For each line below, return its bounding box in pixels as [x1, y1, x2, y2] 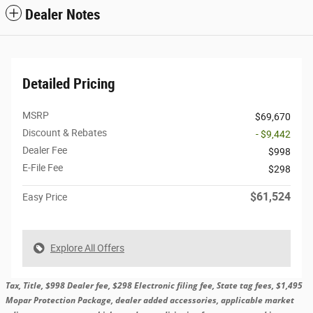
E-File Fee [22, 162, 63, 174]
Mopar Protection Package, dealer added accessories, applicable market [6, 294, 294, 307]
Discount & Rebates [22, 127, 107, 139]
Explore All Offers [50, 242, 124, 254]
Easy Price [22, 191, 67, 203]
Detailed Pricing [22, 75, 115, 93]
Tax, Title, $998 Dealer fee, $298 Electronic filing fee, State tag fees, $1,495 [6, 279, 303, 292]
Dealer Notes [25, 6, 101, 24]
